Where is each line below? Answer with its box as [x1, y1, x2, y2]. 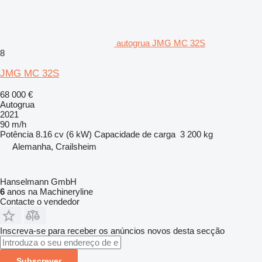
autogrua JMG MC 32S [116, 37, 205, 48]
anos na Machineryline [5, 186, 93, 196]
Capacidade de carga [94, 129, 175, 139]
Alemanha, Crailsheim [12, 141, 96, 151]
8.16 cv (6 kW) [36, 129, 92, 139]
